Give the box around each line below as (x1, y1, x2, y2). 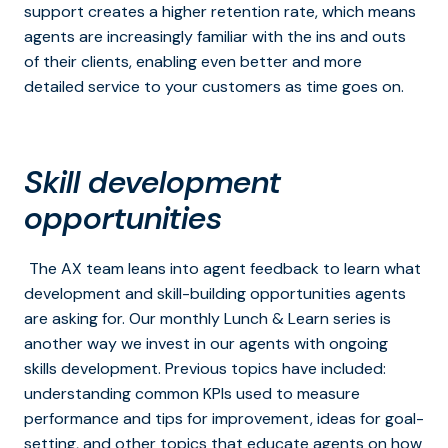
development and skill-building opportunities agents (24, 283, 406, 305)
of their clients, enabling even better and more (24, 51, 362, 73)
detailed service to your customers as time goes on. (24, 76, 404, 98)
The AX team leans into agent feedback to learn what (29, 258, 421, 280)
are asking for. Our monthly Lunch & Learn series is (24, 308, 391, 330)
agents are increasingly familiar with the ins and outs (24, 26, 406, 48)
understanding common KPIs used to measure (24, 383, 360, 405)
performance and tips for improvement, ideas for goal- (24, 408, 424, 430)
